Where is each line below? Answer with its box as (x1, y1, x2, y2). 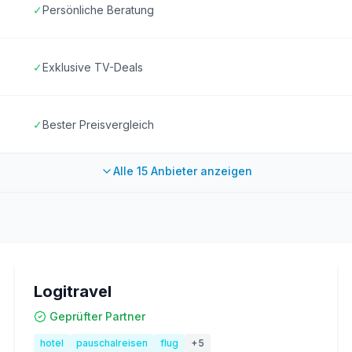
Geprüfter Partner (49, 310, 145, 323)
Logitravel (33, 282, 112, 301)
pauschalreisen (75, 337, 148, 349)
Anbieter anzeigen (147, 164, 252, 178)
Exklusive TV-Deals (42, 60, 143, 74)
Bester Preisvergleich (42, 118, 154, 131)
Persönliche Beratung (42, 3, 154, 16)
